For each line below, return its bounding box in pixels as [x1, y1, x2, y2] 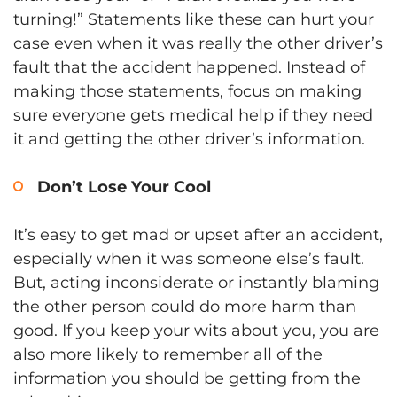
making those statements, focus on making [13, 81, 362, 101]
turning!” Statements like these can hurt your [13, 9, 374, 29]
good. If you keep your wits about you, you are [13, 320, 379, 340]
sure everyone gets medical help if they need [13, 105, 373, 125]
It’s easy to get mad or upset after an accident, [13, 224, 383, 245]
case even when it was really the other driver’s [13, 33, 383, 53]
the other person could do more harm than [13, 296, 356, 316]
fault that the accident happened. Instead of [13, 57, 365, 77]
